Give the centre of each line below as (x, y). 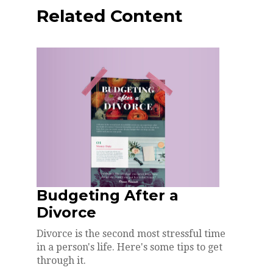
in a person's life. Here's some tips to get (129, 247)
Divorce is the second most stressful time (131, 233)
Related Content (110, 16)
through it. (61, 260)
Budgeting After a (108, 195)
